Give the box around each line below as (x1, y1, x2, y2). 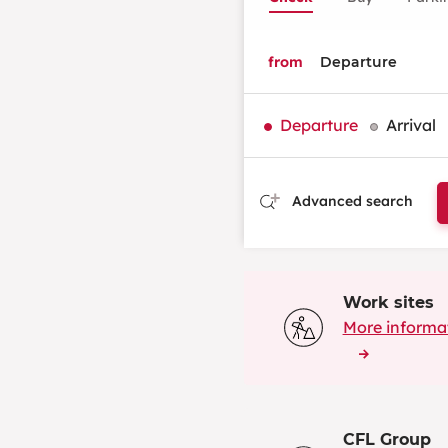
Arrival (386, 115, 436, 136)
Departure (280, 115, 358, 136)
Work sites (342, 292, 434, 312)
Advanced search (288, 191, 413, 210)
